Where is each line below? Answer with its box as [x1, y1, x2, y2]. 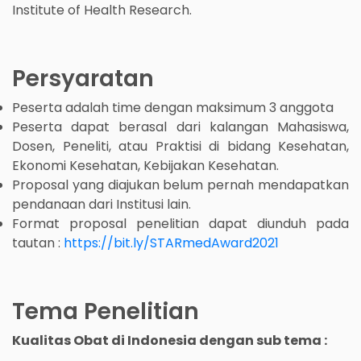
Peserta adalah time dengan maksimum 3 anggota [12, 98, 334, 117]
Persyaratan [12, 62, 154, 94]
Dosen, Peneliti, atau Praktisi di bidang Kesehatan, [12, 136, 349, 156]
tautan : [12, 233, 64, 252]
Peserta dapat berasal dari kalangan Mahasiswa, [12, 117, 349, 136]
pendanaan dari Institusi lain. [12, 194, 191, 214]
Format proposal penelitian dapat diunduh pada [12, 214, 349, 233]
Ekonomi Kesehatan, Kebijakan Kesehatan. [12, 156, 279, 175]
